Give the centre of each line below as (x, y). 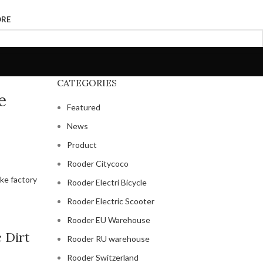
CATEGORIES (87, 83)
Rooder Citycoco (97, 163)
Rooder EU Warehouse (108, 220)
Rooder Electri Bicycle (107, 182)
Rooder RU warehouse (108, 239)
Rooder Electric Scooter (110, 201)
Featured (83, 107)
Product (82, 145)
